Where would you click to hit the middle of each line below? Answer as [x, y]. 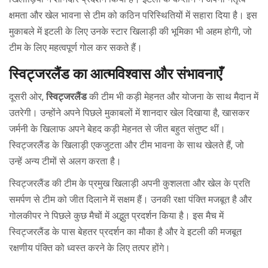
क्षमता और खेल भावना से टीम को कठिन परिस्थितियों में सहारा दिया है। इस [133, 16]
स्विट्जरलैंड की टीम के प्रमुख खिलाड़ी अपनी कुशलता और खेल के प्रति [130, 184]
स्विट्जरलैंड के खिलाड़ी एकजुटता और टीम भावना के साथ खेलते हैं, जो [127, 145]
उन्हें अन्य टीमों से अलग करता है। [65, 162]
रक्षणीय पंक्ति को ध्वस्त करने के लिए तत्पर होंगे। [90, 248]
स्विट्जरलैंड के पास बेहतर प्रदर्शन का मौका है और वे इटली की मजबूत [125, 232]
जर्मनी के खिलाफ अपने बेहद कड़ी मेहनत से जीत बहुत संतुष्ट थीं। [117, 129]
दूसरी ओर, [28, 97]
